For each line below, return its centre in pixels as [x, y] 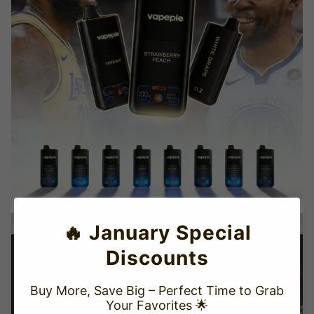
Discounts [157, 258]
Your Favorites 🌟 [157, 305]
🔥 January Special [157, 233]
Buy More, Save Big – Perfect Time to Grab [157, 291]
